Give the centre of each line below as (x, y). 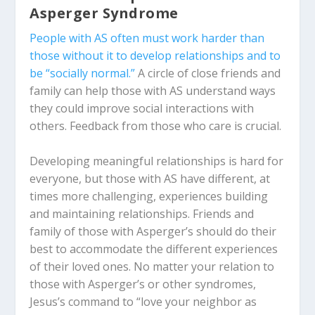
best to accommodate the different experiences (154, 249)
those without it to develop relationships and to (155, 55)
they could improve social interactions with (142, 108)
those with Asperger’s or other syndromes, (143, 284)
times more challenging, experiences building (149, 197)
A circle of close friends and (208, 73)
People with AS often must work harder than (147, 38)
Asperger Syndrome (104, 13)
